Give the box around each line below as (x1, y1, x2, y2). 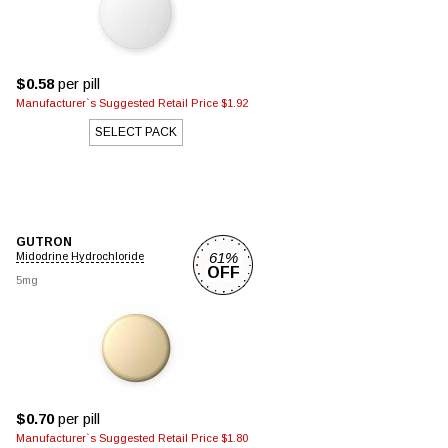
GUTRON (16, 235, 72, 249)
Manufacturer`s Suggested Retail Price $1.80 (16, 432, 248, 444)
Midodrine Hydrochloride (16, 250, 144, 262)
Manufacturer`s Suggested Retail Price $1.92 (16, 97, 248, 109)
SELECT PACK (95, 125, 177, 139)
